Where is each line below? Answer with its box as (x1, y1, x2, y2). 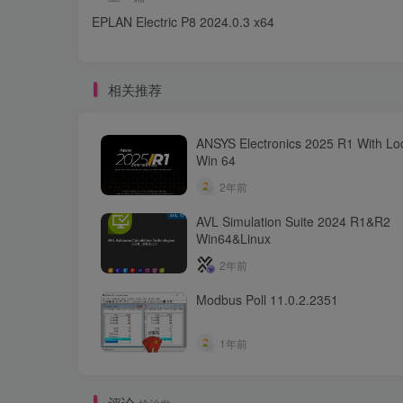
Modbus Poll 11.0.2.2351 (196, 291, 338, 309)
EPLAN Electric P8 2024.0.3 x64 (92, 13, 274, 31)
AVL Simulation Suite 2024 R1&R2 (196, 212, 390, 231)
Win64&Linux (196, 229, 271, 248)
